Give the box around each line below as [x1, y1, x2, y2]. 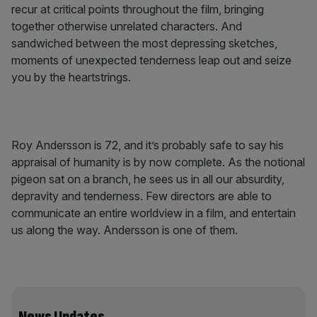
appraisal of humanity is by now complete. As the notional [11, 155, 305, 169]
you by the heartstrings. [11, 70, 131, 84]
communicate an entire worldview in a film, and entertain [11, 206, 296, 220]
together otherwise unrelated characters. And [11, 19, 242, 33]
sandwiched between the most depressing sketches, [11, 36, 277, 50]
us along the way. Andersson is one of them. [11, 223, 238, 237]
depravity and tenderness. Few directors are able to [11, 189, 272, 203]
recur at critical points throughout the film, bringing [11, 2, 264, 16]
